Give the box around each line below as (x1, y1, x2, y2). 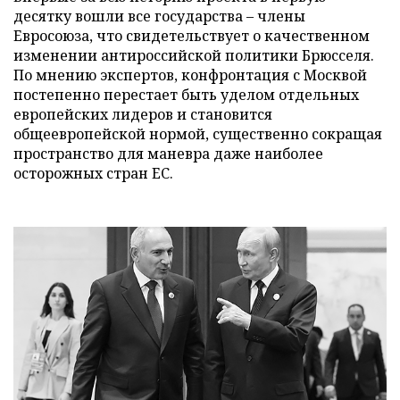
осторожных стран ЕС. (13, 162, 173, 183)
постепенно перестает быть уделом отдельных (13, 84, 359, 104)
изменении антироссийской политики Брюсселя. (13, 45, 374, 65)
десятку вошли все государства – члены (13, 5, 305, 26)
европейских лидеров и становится (13, 104, 272, 124)
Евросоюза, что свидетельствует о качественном (13, 25, 370, 46)
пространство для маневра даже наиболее (13, 143, 323, 163)
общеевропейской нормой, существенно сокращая (13, 123, 382, 144)
